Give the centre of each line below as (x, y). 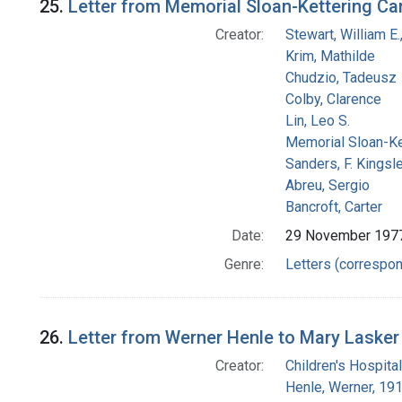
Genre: (244, 265)
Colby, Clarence (333, 100)
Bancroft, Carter (333, 207)
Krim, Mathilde (330, 57)
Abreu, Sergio (327, 186)
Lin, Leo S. (317, 121)
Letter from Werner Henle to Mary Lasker (234, 338)
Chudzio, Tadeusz (341, 78)
